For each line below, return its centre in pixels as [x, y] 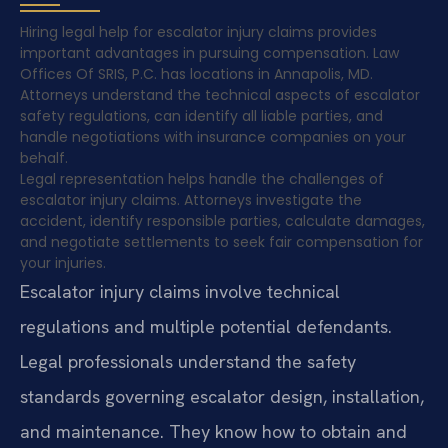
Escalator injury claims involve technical [180, 291]
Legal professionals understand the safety [188, 361]
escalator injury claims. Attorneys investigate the [191, 199]
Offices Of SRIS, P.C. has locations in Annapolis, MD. [196, 73]
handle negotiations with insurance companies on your [213, 136]
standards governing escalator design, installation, [222, 396]
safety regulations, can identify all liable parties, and [201, 115]
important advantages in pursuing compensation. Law [209, 52]
